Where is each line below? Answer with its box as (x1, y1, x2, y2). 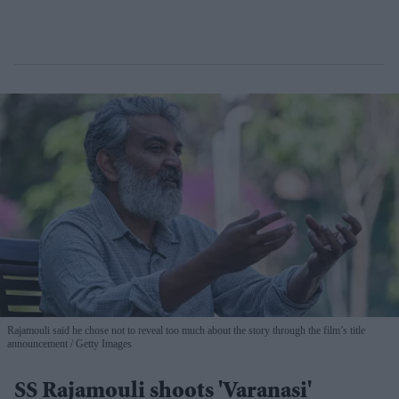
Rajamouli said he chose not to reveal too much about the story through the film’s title (7, 324, 365, 338)
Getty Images (73, 338, 132, 351)
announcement (7, 338, 68, 351)
